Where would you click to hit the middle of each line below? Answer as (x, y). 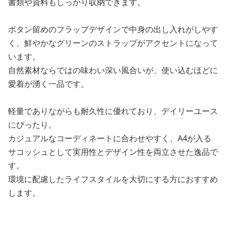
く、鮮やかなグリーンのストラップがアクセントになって (113, 43)
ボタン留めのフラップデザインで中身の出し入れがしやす (113, 29)
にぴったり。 (32, 124)
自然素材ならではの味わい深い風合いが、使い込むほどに (113, 70)
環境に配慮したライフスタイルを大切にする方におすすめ (113, 179)
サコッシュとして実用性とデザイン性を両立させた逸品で (113, 152)
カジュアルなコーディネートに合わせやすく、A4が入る (110, 138)
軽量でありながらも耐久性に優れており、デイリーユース (113, 111)
